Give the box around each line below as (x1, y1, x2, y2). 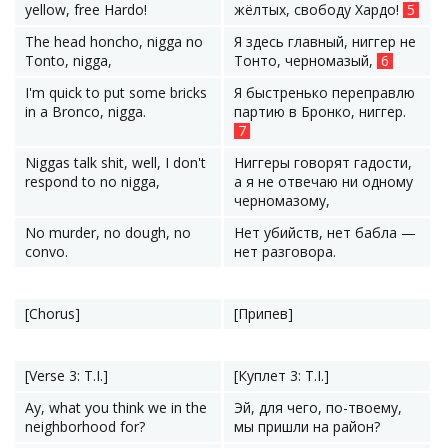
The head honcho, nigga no (25, 32, 203, 51)
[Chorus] (25, 304, 80, 323)
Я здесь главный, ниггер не (234, 32, 416, 51)
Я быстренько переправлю (234, 83, 415, 102)
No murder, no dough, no (25, 223, 191, 242)
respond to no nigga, (25, 172, 160, 191)
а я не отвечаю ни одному (234, 172, 413, 191)
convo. (25, 242, 68, 261)
